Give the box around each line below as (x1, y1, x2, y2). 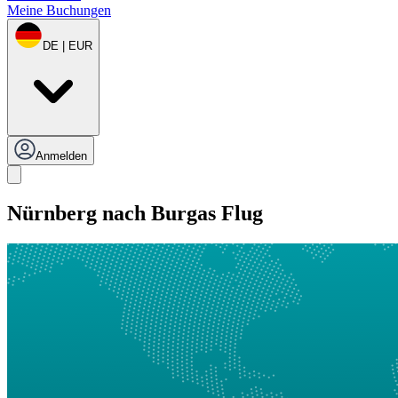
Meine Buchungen (7, 3, 111, 19)
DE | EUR (43, 39, 92, 53)
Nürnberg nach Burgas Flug (7, 202, 263, 226)
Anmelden (36, 149, 87, 163)
